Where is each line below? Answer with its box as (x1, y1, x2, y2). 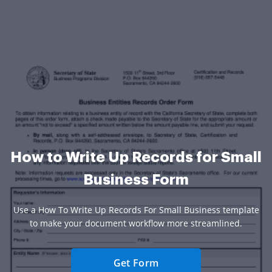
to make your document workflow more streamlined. (30, 217, 242, 229)
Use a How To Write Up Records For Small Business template (13, 203, 259, 216)
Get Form (113, 256, 159, 270)
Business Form (83, 172, 189, 187)
